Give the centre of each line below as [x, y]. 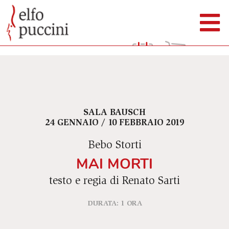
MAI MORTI [114, 164]
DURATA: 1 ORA [114, 204]
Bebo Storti [114, 146]
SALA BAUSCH [114, 113]
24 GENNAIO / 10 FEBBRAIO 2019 [114, 123]
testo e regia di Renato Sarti [114, 181]
